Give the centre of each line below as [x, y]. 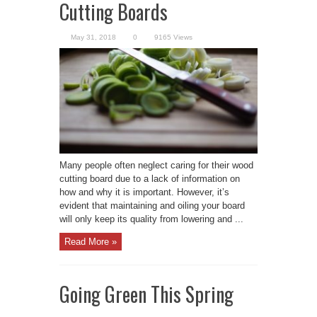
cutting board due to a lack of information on [150, 178]
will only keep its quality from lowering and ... [151, 219]
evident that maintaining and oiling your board [152, 205]
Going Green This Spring [146, 294]
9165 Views [173, 37]
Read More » [91, 242]
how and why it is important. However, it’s [144, 192]
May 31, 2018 [93, 37]
